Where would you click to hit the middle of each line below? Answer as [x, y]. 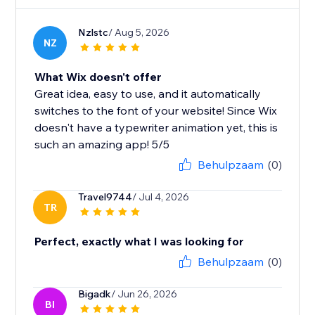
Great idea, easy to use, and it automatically [148, 94]
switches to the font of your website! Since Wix [156, 111]
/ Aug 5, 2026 [139, 33]
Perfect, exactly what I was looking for [140, 242]
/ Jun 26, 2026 [144, 294]
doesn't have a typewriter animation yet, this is [156, 128]
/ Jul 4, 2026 [161, 197]
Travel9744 [105, 197]
